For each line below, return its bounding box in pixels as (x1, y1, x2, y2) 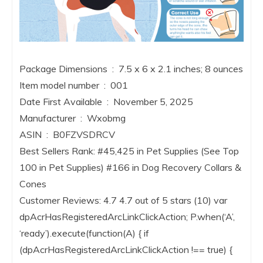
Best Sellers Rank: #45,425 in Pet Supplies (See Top (19, 145, 239, 157)
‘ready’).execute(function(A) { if (19, 227, 149, 240)
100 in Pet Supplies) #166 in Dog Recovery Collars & (19, 161, 241, 174)
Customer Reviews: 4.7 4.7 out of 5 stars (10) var (19, 194, 227, 207)
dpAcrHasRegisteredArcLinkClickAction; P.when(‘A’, (19, 211, 235, 223)
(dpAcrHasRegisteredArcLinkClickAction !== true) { (19, 244, 232, 256)
